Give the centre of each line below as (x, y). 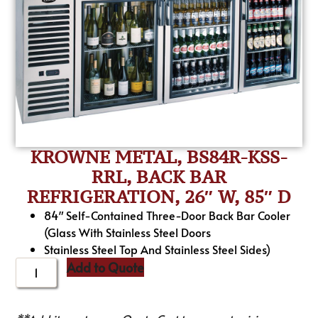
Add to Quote (106, 268)
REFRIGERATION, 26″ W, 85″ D (159, 197)
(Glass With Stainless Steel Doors (128, 232)
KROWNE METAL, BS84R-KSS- (159, 157)
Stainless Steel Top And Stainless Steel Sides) (158, 250)
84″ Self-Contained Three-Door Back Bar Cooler (168, 215)
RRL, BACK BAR (159, 177)
